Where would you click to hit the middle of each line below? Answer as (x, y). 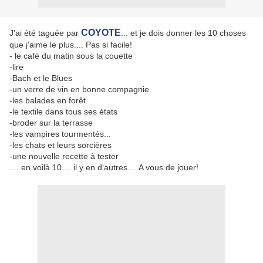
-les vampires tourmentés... (60, 134)
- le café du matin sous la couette (71, 56)
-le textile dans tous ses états (63, 112)
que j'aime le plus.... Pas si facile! (71, 45)
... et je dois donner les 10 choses (183, 33)
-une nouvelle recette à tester (64, 156)
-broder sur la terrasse (51, 123)
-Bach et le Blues (41, 78)
